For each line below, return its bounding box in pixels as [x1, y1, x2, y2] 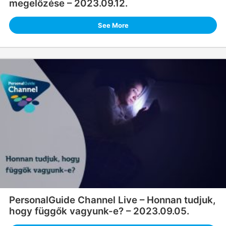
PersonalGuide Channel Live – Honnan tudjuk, [9, 194, 216, 206]
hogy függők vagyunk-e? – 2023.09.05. [9, 205, 189, 217]
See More [97, 21, 129, 30]
